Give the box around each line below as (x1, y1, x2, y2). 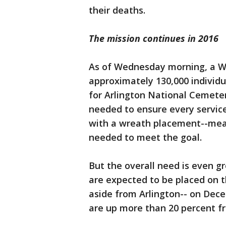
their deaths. (89, 4, 145, 16)
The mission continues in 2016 (89, 32, 218, 44)
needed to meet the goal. (89, 131, 202, 143)
